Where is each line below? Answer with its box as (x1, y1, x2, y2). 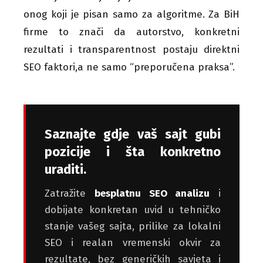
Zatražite (45, 187, 95, 200)
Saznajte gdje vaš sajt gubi (45, 126, 221, 142)
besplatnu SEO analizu (94, 187, 210, 200)
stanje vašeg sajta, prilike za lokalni (45, 220, 221, 232)
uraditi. (45, 161, 86, 177)
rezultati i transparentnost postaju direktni (23, 43, 240, 56)
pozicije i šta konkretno (45, 143, 221, 160)
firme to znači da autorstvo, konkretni (23, 25, 240, 38)
